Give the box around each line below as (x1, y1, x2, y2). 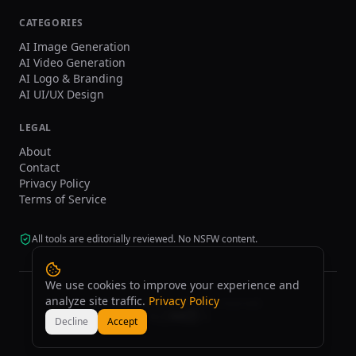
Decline (55, 315, 88, 328)
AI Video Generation (19, 55, 126, 70)
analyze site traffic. (45, 293, 145, 308)
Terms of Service (19, 192, 106, 207)
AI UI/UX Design (19, 87, 104, 102)
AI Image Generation (19, 39, 130, 54)
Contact (19, 160, 60, 175)
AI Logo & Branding (19, 71, 123, 86)
